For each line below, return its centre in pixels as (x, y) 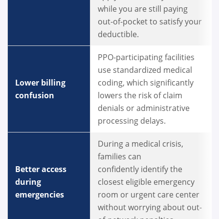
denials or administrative (144, 108)
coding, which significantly (146, 83)
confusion (36, 96)
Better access (41, 169)
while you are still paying (143, 9)
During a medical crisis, (141, 144)
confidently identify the (140, 169)
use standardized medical (145, 70)
